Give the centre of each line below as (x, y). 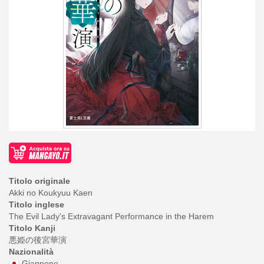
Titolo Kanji (32, 228)
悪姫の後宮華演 (38, 240)
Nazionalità (31, 251)
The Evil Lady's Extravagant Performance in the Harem (111, 216)
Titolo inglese (37, 204)
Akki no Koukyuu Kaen (51, 192)
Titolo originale (39, 181)
